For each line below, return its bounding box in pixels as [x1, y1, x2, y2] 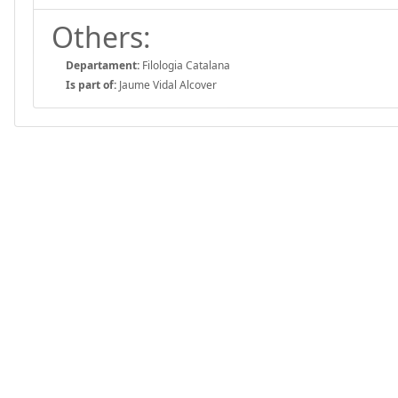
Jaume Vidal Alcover [116, 76, 217, 92]
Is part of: [66, 76, 116, 92]
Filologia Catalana [139, 57, 230, 73]
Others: [52, 17, 151, 56]
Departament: [66, 57, 139, 73]
